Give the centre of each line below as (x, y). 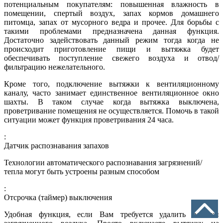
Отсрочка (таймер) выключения (58, 198)
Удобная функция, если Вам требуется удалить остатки (111, 215)
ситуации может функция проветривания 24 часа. (89, 120)
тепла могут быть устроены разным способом (82, 172)
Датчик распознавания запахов (56, 146)
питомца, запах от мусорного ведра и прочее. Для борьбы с (111, 22)
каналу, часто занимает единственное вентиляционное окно (111, 93)
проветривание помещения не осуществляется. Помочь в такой (111, 111)
